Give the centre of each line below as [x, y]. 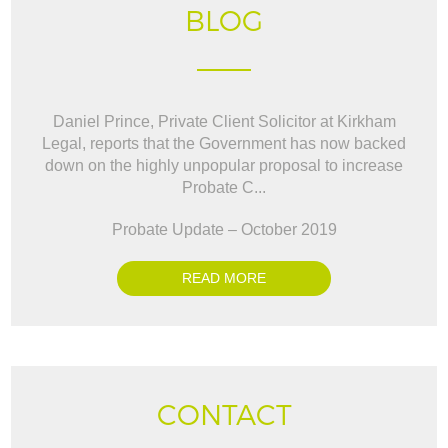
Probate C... [224, 187]
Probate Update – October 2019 [224, 229]
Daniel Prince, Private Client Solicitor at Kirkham [224, 121]
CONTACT [224, 414]
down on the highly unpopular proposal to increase [224, 165]
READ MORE [224, 277]
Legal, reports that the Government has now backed [224, 143]
